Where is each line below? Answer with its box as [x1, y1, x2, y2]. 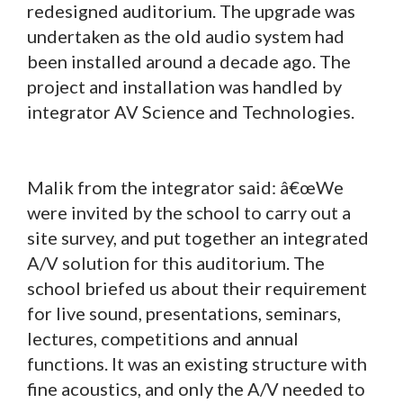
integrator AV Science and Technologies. [27, 101, 354, 123]
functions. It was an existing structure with [27, 353, 367, 375]
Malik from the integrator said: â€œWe [27, 176, 344, 199]
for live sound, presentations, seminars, [27, 302, 341, 325]
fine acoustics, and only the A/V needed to [27, 378, 365, 400]
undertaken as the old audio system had [27, 25, 345, 48]
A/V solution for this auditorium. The [27, 252, 325, 274]
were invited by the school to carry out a [27, 201, 351, 224]
